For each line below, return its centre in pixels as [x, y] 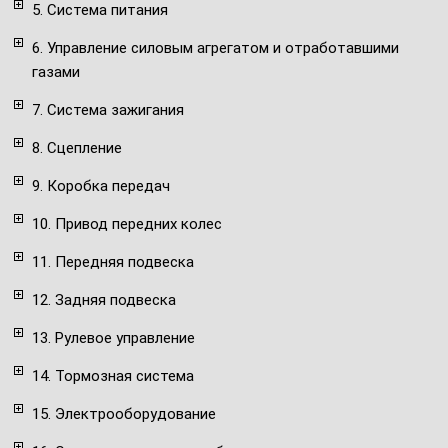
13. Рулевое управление [113, 337]
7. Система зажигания [108, 109]
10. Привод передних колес [127, 223]
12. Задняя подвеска [104, 299]
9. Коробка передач [101, 185]
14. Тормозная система [113, 375]
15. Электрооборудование [124, 413]
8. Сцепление [77, 147]
